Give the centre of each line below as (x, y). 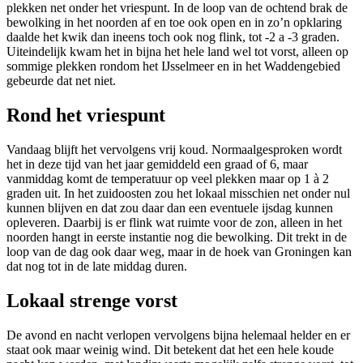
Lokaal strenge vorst (92, 300)
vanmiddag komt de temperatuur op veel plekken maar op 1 (160, 178)
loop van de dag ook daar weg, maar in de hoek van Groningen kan (179, 251)
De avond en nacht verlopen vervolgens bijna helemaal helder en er (178, 335)
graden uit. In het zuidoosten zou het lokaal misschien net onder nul (178, 193)
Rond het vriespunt (86, 115)
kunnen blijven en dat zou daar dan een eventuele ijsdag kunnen (170, 207)
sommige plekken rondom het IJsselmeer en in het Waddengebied (173, 66)
